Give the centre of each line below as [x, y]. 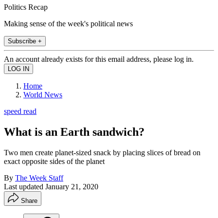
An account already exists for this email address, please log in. [99, 59]
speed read [20, 111]
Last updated [25, 186]
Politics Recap [26, 7]
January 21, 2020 [72, 186]
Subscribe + [25, 41]
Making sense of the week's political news [68, 23]
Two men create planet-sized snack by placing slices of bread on [102, 152]
